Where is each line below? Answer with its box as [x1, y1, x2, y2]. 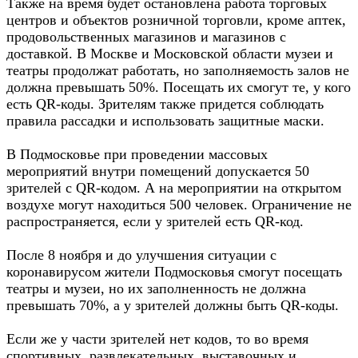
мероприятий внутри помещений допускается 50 [6, 163, 309, 179]
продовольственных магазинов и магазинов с [6, 29, 286, 45]
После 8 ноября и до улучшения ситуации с [6, 247, 276, 263]
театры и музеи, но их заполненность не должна [6, 280, 306, 296]
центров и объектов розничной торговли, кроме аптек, [6, 12, 346, 28]
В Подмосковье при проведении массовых [6, 146, 268, 162]
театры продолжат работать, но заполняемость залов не [6, 62, 349, 78]
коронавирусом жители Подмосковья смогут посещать [6, 264, 342, 280]
